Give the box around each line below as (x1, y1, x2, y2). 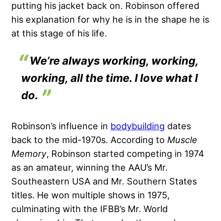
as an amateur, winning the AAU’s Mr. (11, 162, 168, 173)
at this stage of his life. (11, 28, 107, 39)
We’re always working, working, (30, 54, 198, 68)
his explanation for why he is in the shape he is (11, 14, 209, 25)
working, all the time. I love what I (21, 72, 198, 85)
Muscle (167, 134, 197, 146)
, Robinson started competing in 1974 (46, 148, 204, 159)
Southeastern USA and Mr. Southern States (11, 176, 197, 187)
